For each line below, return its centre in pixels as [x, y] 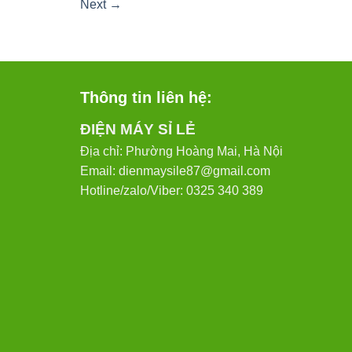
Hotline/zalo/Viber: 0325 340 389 [172, 191]
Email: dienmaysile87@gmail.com [175, 171]
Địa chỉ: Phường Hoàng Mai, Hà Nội [181, 152]
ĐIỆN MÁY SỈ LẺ [138, 130]
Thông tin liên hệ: [146, 98]
